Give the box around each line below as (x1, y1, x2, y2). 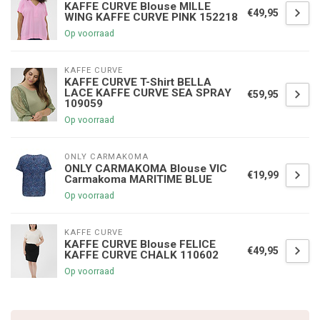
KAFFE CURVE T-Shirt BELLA (64, 76, 211, 89)
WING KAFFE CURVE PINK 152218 (64, 11, 238, 24)
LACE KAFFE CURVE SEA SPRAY (64, 86, 231, 100)
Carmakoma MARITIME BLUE (64, 173, 212, 186)
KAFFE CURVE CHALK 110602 (64, 249, 219, 262)
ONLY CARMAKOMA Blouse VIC (64, 162, 227, 176)
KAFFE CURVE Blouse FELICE (64, 238, 216, 251)
